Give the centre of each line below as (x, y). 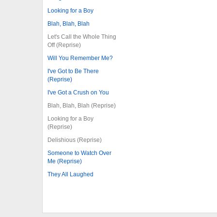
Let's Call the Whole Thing (82, 37)
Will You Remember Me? (80, 58)
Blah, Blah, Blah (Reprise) (82, 105)
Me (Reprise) (65, 161)
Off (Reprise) (65, 45)
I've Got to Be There (73, 71)
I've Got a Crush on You (78, 92)
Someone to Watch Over (79, 153)
